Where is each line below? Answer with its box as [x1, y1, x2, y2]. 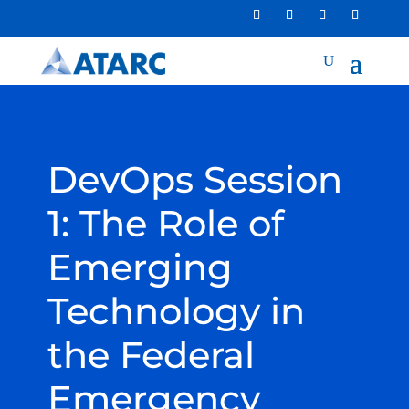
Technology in [47, 288, 305, 333]
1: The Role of [47, 200, 284, 246]
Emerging [47, 244, 233, 289]
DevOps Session [47, 156, 342, 202]
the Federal [47, 331, 255, 377]
